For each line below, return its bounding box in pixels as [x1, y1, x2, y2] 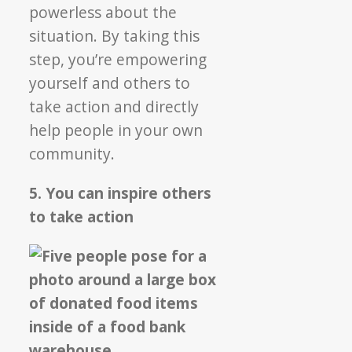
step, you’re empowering [29, 49, 207, 71]
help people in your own [29, 119, 203, 141]
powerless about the [29, 2, 178, 24]
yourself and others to [29, 72, 191, 94]
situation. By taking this [29, 25, 200, 47]
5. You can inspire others [29, 182, 212, 204]
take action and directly [29, 96, 200, 118]
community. [29, 143, 115, 165]
